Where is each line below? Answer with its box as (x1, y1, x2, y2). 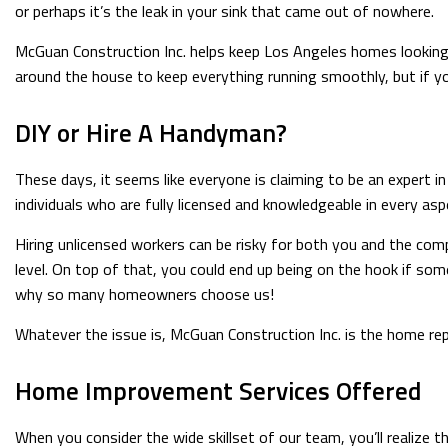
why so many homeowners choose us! (15, 282, 274, 306)
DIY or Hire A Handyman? (15, 114, 287, 152)
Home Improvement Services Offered (15, 372, 421, 410)
